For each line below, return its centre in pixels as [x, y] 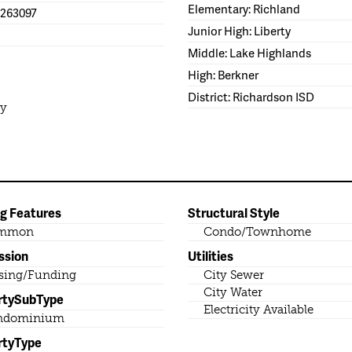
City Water [233, 293]
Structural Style [234, 213]
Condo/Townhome [257, 232]
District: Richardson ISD [251, 97]
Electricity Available [258, 310]
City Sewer [234, 275]
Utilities [211, 256]
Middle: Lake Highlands [249, 53]
